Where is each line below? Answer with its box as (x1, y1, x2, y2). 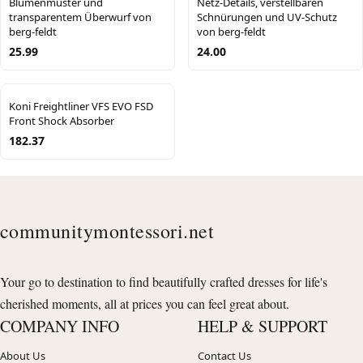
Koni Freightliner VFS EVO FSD (9, 98, 153, 113)
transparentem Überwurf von (9, 9, 152, 24)
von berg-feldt (197, 23, 266, 39)
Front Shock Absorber (9, 113, 114, 128)
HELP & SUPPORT (198, 314, 327, 337)
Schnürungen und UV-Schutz (197, 9, 337, 24)
